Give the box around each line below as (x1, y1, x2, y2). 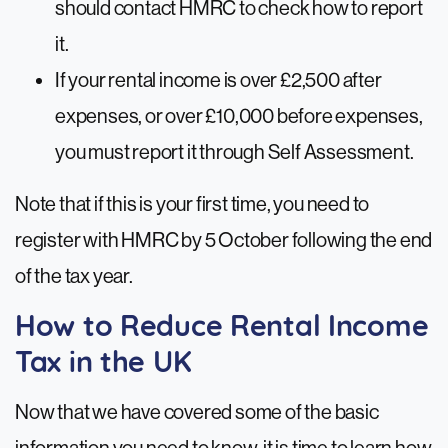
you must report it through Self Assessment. (55, 141, 414, 165)
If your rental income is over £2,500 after (55, 69, 382, 93)
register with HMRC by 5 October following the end (15, 229, 433, 253)
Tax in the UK (15, 350, 192, 380)
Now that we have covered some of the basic (15, 401, 379, 425)
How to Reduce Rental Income (15, 314, 429, 344)
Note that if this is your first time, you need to (15, 193, 370, 217)
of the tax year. (15, 265, 133, 289)
